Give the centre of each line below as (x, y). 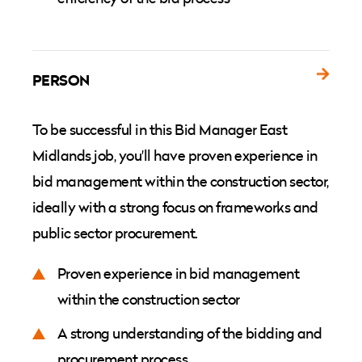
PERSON (61, 80)
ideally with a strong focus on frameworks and (175, 207)
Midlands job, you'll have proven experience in (175, 156)
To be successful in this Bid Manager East (160, 130)
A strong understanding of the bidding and (190, 333)
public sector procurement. (115, 233)
